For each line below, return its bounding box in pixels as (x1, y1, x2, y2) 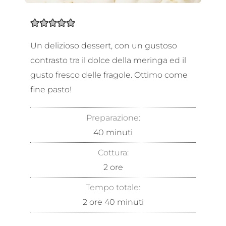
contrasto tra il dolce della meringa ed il (30, 54, 186, 65)
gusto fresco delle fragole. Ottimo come (30, 69, 188, 80)
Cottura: (97, 147, 129, 157)
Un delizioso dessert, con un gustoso (30, 40, 177, 50)
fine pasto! (30, 84, 72, 94)
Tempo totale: (86, 182, 140, 192)
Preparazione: (86, 112, 140, 123)
